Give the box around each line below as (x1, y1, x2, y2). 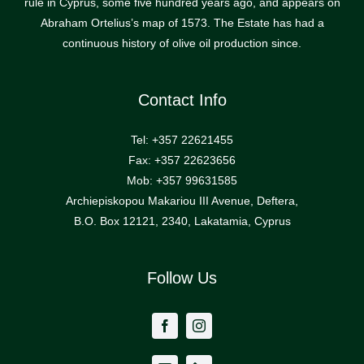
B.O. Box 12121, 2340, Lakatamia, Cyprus (73, 214, 291, 228)
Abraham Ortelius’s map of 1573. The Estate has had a (40, 16, 324, 30)
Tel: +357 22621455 (131, 133, 233, 147)
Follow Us (147, 269, 217, 288)
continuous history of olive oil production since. (63, 37, 301, 50)
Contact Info (137, 91, 227, 110)
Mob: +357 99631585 (127, 174, 237, 188)
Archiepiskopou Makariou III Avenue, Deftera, (66, 194, 298, 208)
